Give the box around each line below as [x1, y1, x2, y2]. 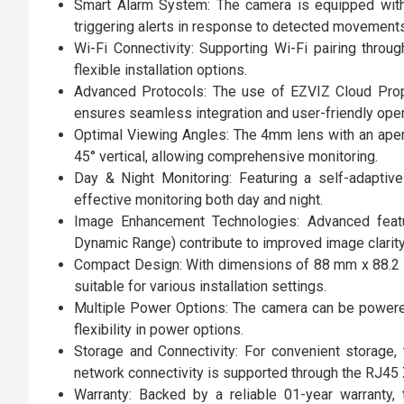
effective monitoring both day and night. [74, 191, 323, 208]
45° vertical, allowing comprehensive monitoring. [74, 148, 378, 165]
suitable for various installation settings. [74, 278, 326, 295]
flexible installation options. [74, 61, 247, 78]
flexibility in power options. [74, 321, 243, 338]
